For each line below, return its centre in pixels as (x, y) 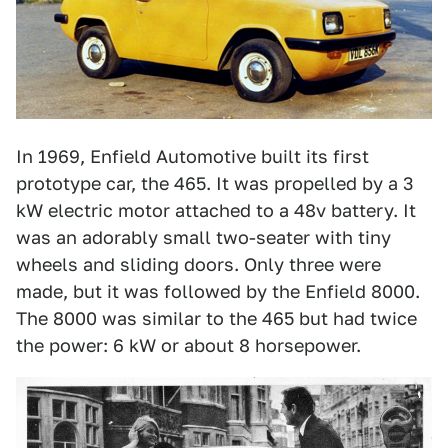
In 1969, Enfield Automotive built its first (192, 157)
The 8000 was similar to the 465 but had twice (216, 319)
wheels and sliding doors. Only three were (198, 265)
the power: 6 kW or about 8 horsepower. (188, 346)
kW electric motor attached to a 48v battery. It (216, 211)
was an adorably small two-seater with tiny (203, 238)
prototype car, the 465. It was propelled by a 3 (215, 184)
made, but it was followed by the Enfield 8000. (218, 292)
